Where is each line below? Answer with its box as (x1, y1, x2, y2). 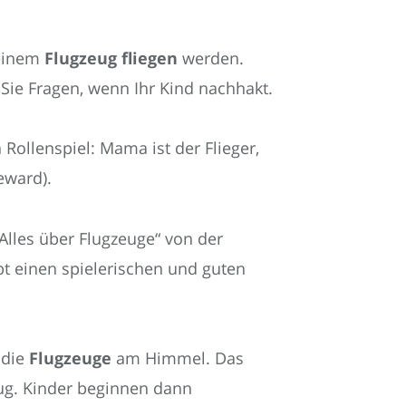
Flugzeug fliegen (44, 47, 178, 69)
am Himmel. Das (111, 347, 244, 370)
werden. (178, 47, 244, 69)
